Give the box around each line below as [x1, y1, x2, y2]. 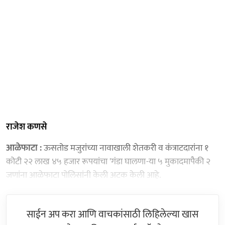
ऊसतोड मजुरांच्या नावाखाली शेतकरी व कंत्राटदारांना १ [42, 140, 208, 156]
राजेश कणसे [6, 119, 47, 135]
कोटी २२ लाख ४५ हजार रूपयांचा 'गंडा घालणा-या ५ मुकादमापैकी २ [6, 154, 210, 169]
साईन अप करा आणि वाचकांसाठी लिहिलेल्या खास [27, 205, 198, 223]
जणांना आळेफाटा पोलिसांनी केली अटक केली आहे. [6, 167, 161, 183]
